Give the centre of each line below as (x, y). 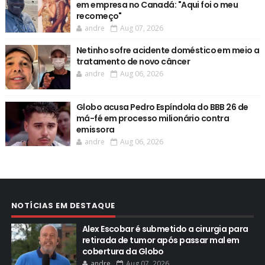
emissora (95, 130)
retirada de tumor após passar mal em (161, 240)
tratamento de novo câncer (133, 62)
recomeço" (99, 16)
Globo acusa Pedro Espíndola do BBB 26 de (162, 107)
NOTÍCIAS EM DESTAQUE (63, 206)
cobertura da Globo (123, 252)
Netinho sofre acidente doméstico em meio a (168, 51)
